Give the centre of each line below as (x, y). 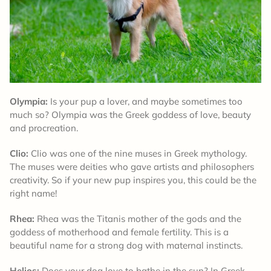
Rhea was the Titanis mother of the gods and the (138, 218)
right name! (33, 193)
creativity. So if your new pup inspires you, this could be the (133, 180)
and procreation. (46, 128)
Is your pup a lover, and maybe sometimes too (145, 101)
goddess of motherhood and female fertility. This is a (119, 232)
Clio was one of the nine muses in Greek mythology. (138, 153)
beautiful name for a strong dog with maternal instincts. (127, 245)
